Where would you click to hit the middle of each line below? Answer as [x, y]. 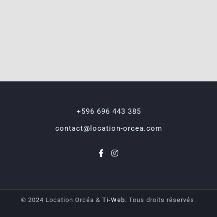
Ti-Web [114, 200]
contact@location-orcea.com [108, 128]
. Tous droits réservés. [161, 200]
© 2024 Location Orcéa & [62, 200]
